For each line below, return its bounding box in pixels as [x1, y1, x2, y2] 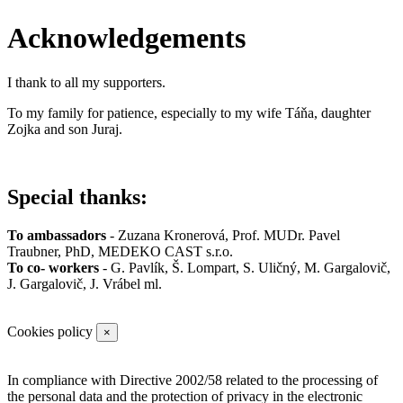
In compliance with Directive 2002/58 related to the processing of [7, 372, 378, 389]
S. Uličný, [243, 260, 300, 276]
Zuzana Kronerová [118, 228, 225, 244]
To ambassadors [7, 228, 106, 244]
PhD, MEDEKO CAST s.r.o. [65, 244, 233, 260]
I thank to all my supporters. [7, 74, 166, 90]
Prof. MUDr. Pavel [232, 228, 340, 244]
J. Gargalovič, [7, 276, 90, 292]
